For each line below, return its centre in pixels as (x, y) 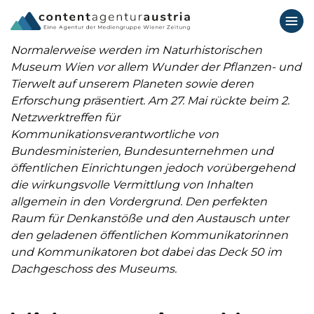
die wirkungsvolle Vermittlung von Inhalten (132, 185)
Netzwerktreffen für (65, 117)
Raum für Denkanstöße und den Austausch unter (150, 218)
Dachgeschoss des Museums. (94, 269)
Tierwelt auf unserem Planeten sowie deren (132, 84)
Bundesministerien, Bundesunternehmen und (142, 151)
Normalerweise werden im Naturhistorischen (136, 50)
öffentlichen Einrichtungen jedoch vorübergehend (153, 168)
